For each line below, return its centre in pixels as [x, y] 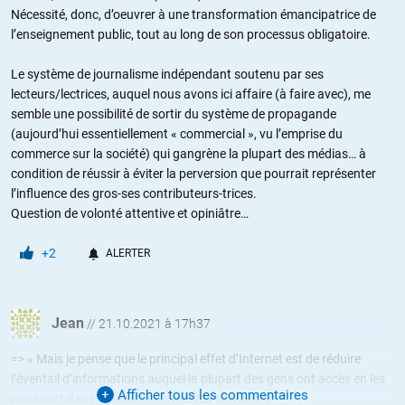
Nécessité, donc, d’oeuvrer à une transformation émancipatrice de [193, 14]
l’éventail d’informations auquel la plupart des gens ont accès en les [198, 378]
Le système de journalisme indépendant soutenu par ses [167, 74]
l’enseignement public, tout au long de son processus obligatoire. [191, 34]
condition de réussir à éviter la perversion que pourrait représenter [193, 173]
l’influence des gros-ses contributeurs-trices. [134, 193]
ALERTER [128, 253]
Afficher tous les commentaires [211, 395]
